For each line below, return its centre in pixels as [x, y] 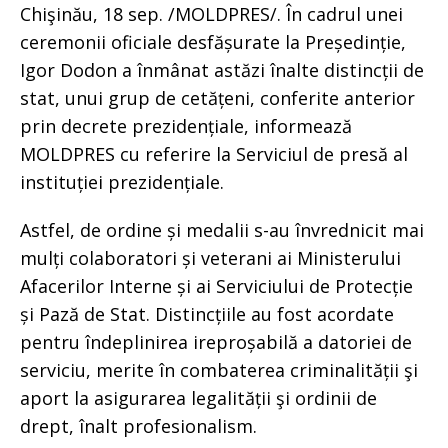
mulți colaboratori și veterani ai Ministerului [210, 257]
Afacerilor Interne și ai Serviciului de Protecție [216, 285]
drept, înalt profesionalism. [138, 425]
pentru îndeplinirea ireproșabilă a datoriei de [216, 341]
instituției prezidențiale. [122, 181]
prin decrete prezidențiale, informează [186, 125]
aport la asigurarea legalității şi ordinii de [198, 397]
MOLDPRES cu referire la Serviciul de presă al [214, 153]
